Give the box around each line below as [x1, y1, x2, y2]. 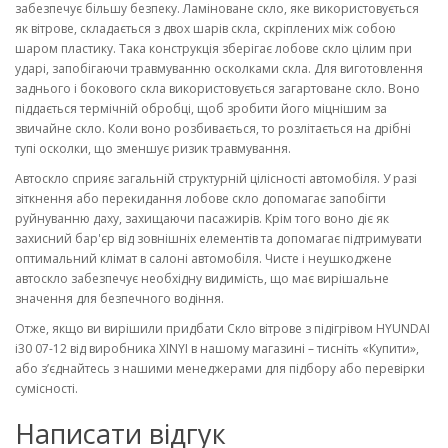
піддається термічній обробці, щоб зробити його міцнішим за [15, 100, 387, 117]
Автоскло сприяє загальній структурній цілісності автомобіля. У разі [15, 170, 417, 187]
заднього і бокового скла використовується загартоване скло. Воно [15, 80, 420, 97]
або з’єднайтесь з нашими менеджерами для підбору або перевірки [15, 360, 425, 377]
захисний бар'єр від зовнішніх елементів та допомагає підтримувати [15, 230, 422, 247]
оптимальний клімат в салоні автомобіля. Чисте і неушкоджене [15, 250, 392, 267]
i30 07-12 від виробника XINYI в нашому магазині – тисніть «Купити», [15, 340, 419, 357]
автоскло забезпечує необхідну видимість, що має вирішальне [15, 270, 389, 287]
